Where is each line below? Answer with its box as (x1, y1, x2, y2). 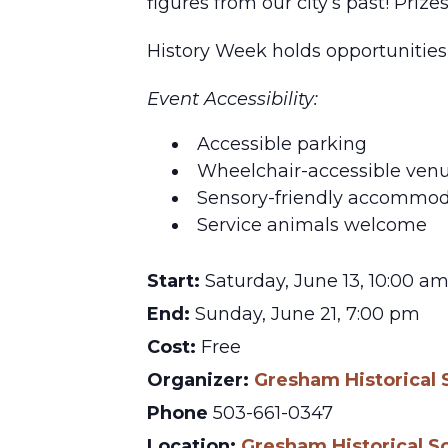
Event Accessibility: (147, 88, 318, 111)
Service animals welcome (197, 214, 427, 237)
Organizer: (147, 369, 249, 392)
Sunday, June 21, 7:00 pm (195, 303, 420, 326)
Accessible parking (197, 133, 367, 156)
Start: (147, 270, 200, 293)
